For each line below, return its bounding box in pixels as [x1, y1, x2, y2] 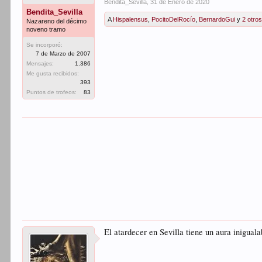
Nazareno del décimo [26, 18, 87, 25]
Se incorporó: [26, 42, 63, 48]
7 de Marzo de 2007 [36, 50, 91, 57]
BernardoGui [199, 16, 236, 23]
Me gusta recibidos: [26, 70, 80, 77]
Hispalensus [113, 16, 149, 23]
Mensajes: [26, 60, 54, 67]
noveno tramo [26, 26, 66, 33]
